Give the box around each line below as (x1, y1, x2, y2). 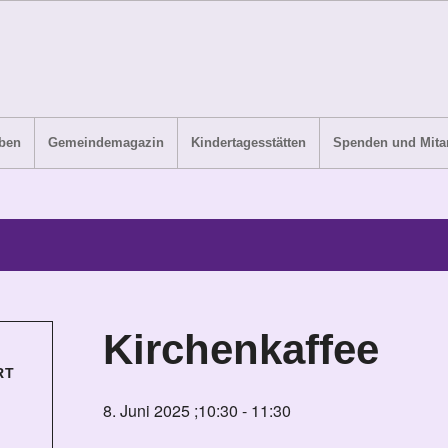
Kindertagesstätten (190, 135, 306, 150)
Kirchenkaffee (103, 326, 379, 373)
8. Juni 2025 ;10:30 (103, 399, 238, 422)
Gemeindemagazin (47, 135, 164, 150)
